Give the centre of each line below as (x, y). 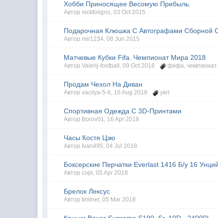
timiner (91, 200)
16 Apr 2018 (123, 119)
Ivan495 (93, 146)
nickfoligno (96, 12)
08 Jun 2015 (123, 39)
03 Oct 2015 (130, 12)
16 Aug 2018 (131, 92)
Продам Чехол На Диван (103, 84)
